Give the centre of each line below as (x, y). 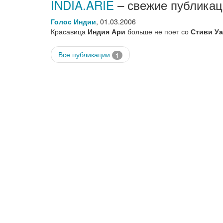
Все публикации (85, 54)
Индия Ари (107, 31)
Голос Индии (73, 21)
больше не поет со (158, 31)
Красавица (69, 31)
